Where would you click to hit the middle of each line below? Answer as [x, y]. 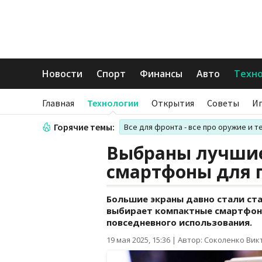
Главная [58, 103]
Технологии [113, 103]
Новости [62, 74]
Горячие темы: [84, 127]
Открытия [173, 103]
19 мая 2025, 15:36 [138, 240]
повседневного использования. [179, 222]
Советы [223, 103]
